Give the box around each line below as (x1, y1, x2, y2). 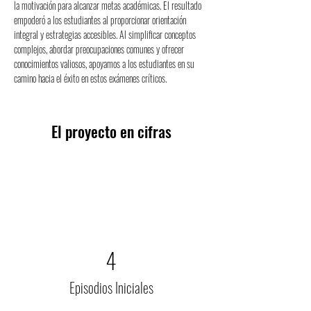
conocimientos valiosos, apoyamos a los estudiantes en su (14, 56, 196, 71)
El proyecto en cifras (51, 120, 171, 142)
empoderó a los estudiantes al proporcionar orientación (14, 12, 188, 27)
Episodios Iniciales (69, 277, 153, 298)
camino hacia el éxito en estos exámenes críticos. (14, 71, 167, 85)
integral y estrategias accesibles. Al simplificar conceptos (14, 27, 198, 42)
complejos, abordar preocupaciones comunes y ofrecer (14, 42, 186, 56)
